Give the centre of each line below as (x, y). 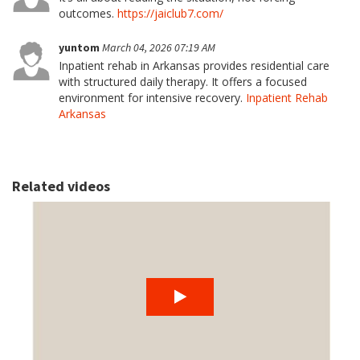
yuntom (80, 47)
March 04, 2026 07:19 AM (159, 47)
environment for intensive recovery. (152, 98)
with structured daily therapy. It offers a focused (183, 82)
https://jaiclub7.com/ (170, 13)
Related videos (61, 186)
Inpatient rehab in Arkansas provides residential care (194, 65)
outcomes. (88, 13)
